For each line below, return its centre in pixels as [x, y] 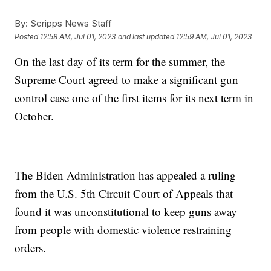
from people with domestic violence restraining [123, 230]
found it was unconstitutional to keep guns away [126, 212]
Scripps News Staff [70, 24]
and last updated [146, 36]
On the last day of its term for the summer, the [120, 62]
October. [34, 116]
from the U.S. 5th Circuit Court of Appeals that [124, 194]
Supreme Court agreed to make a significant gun [127, 80]
